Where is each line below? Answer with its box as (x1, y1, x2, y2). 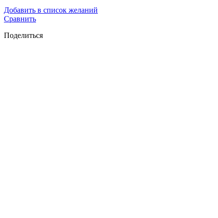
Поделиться (4, 31, 43, 39)
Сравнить (4, 14, 36, 23)
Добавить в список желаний (4, 5, 98, 14)
